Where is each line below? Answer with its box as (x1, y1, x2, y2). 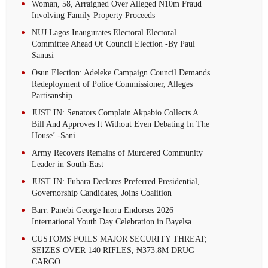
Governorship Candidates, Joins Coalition (32, 188, 172, 197)
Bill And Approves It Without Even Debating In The (32, 120, 210, 129)
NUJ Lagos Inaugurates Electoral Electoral (32, 28, 177, 37)
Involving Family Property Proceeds (32, 11, 156, 20)
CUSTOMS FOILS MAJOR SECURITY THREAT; (32, 234, 208, 243)
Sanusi (32, 51, 54, 60)
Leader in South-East (32, 160, 104, 169)
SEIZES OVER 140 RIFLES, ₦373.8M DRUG (32, 246, 195, 255)
